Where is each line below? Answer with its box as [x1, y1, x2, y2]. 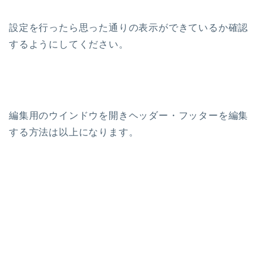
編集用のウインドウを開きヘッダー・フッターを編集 [9, 110, 249, 121]
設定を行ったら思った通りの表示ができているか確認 [9, 23, 249, 33]
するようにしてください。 [9, 39, 129, 50]
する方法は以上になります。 [9, 127, 139, 138]
